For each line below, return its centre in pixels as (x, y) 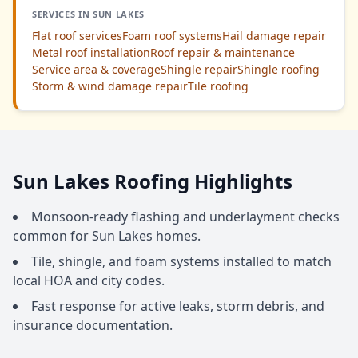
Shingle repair (199, 69)
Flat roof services (77, 36)
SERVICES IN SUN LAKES (88, 14)
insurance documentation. (93, 325)
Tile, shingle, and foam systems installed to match (181, 261)
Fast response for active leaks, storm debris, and (178, 306)
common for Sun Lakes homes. (107, 236)
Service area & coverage (96, 69)
